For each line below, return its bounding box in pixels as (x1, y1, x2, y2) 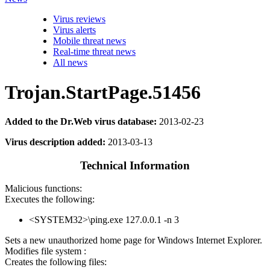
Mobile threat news (53, 36, 126, 46)
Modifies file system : (5, 246, 86, 257)
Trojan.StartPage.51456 (5, 81, 201, 103)
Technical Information (80, 159, 190, 172)
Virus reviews (53, 14, 105, 25)
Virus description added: (5, 137, 105, 147)
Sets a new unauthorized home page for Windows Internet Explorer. (5, 235, 262, 246)
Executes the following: (5, 194, 95, 205)
